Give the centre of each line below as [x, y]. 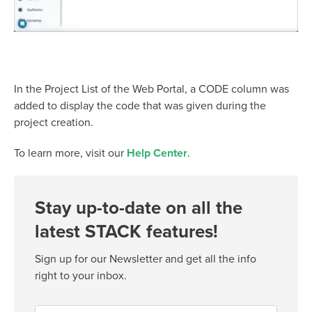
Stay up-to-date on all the [139, 208]
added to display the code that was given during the [140, 106]
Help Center [157, 154]
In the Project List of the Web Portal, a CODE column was [151, 89]
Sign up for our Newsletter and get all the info [146, 259]
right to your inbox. [81, 276]
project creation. [54, 123]
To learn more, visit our [70, 154]
